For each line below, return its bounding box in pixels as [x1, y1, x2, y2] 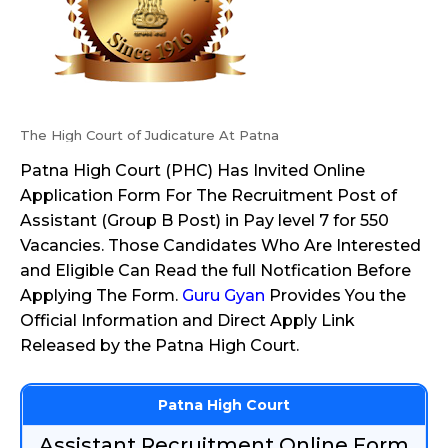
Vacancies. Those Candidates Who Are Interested [20, 236, 421, 255]
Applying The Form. [20, 286, 182, 305]
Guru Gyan [182, 286, 265, 305]
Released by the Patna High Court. [20, 336, 299, 355]
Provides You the [265, 286, 406, 305]
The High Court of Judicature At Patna [20, 127, 279, 143]
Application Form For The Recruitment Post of [20, 186, 397, 205]
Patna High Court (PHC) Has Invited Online [20, 161, 365, 180]
